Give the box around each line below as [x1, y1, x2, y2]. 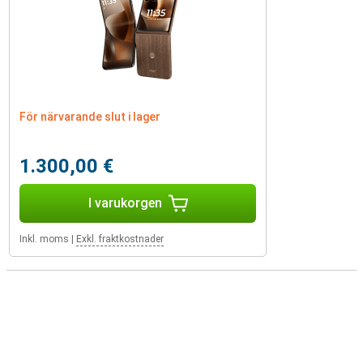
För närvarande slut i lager [19, 110, 160, 123]
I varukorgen [88, 195, 162, 211]
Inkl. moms [19, 233, 69, 245]
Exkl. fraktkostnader [76, 233, 164, 245]
